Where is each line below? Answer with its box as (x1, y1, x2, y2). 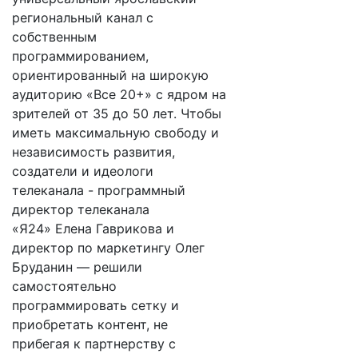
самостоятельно (12, 278, 117, 294)
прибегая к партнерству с (12, 336, 176, 352)
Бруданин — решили (12, 259, 142, 275)
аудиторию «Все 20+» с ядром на (12, 86, 226, 102)
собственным (12, 29, 97, 45)
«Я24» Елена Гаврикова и (12, 221, 174, 237)
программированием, (12, 48, 149, 64)
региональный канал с (12, 10, 153, 26)
